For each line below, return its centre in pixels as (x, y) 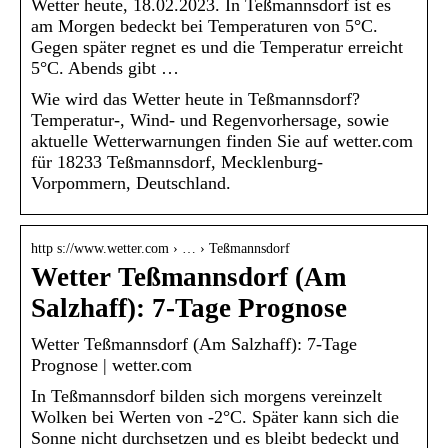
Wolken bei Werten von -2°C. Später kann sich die (215, 416)
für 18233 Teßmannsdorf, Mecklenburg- (177, 161)
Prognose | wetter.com (111, 364)
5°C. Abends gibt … (105, 67)
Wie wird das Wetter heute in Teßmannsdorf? (195, 98)
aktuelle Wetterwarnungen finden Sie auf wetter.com (222, 140)
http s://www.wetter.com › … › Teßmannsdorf (160, 248)
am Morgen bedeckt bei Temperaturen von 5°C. (204, 25)
